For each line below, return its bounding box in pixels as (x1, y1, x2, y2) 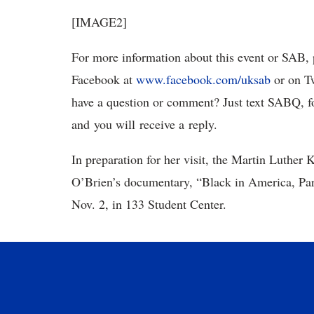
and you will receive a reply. (71, 116, 217, 133)
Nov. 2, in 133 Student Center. (71, 196, 226, 213)
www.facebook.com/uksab (136, 71, 271, 88)
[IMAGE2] (71, 13, 127, 31)
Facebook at (71, 71, 136, 88)
